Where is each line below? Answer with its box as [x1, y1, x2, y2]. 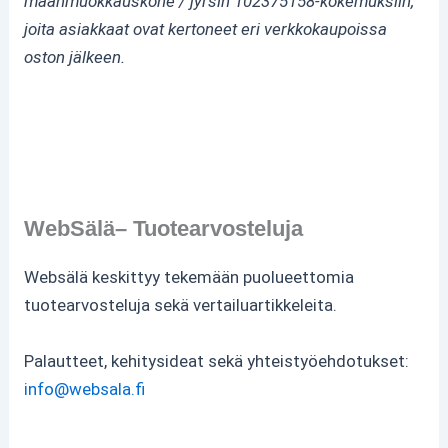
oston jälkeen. [24, 47, 126, 68]
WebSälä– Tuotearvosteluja [24, 215, 304, 241]
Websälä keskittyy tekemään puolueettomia [24, 266, 355, 287]
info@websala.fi [24, 378, 146, 399]
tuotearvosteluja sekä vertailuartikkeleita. [24, 294, 338, 315]
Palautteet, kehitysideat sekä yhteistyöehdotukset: [24, 350, 410, 371]
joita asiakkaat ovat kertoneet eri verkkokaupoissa [24, 19, 388, 40]
